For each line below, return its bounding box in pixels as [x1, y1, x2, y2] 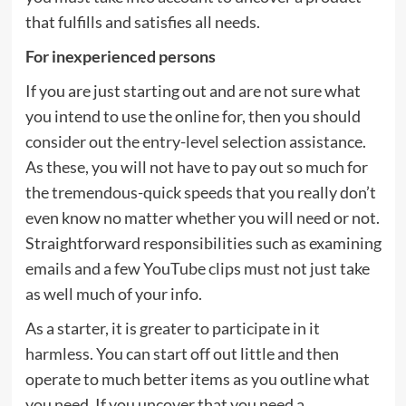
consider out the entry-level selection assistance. [24, 130, 366, 151]
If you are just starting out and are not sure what [24, 80, 361, 101]
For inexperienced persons [24, 45, 216, 66]
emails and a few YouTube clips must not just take [24, 257, 370, 278]
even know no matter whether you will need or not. [24, 207, 380, 227]
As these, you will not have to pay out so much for [24, 156, 368, 177]
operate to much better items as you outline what [24, 368, 370, 389]
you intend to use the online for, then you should [24, 105, 361, 126]
